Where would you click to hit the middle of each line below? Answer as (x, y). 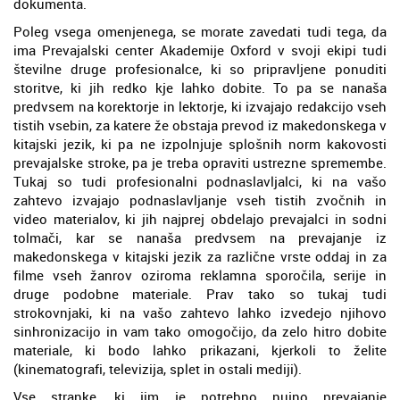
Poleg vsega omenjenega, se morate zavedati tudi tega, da (200, 31)
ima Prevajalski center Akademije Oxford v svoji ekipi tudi (200, 50)
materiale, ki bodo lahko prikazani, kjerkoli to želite (200, 350)
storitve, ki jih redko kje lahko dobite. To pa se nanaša (200, 87)
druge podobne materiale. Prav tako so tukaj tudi (200, 293)
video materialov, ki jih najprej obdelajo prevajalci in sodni (200, 218)
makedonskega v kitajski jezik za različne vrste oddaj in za (200, 256)
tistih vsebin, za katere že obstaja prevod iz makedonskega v (200, 125)
